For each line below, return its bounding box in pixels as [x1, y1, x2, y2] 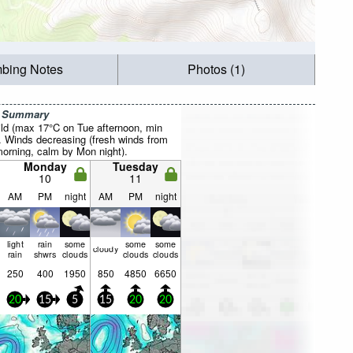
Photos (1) [188, 60, 246, 79]
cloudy [92, 242, 119, 255]
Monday [23, 158, 67, 174]
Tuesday [113, 158, 158, 174]
